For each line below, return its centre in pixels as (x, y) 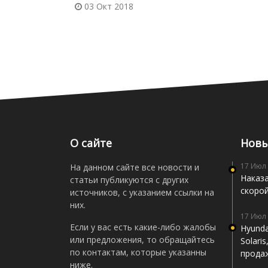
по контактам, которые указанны (138, 252)
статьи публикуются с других (129, 180)
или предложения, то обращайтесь (142, 240)
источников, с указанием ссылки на (142, 193)
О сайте (91, 143)
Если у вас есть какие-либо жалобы (143, 227)
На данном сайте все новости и (135, 167)
